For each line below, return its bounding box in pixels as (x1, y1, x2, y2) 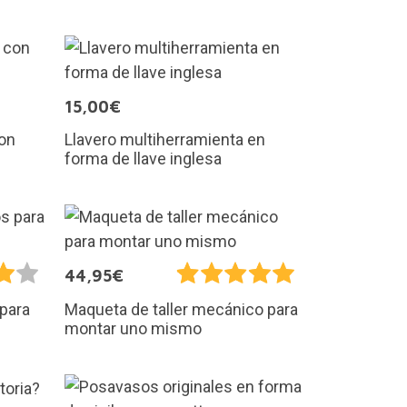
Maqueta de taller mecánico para (65, 300, 298, 320)
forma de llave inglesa (65, 148, 222, 168)
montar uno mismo (65, 319, 202, 339)
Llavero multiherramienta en (65, 129, 265, 149)
